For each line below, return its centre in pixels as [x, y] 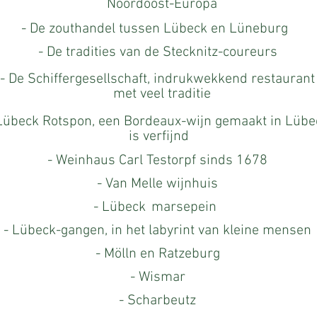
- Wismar [157, 277]
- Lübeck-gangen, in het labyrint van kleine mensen [157, 231]
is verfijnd [159, 137]
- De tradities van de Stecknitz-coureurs [157, 52]
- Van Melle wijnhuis [157, 184]
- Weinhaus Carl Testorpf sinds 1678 [157, 161]
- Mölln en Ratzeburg [157, 254]
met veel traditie [162, 94]
